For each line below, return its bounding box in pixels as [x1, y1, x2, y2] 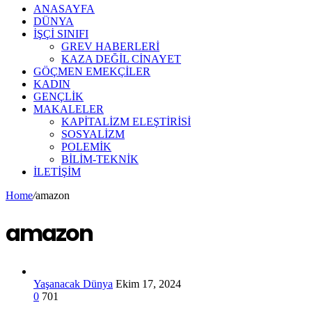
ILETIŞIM [33, 166, 81, 178]
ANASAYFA [33, 3, 95, 15]
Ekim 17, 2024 [116, 277, 181, 290]
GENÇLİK [33, 91, 84, 102]
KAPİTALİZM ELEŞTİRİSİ [61, 116, 191, 127]
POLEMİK [61, 141, 111, 153]
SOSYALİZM [61, 128, 125, 140]
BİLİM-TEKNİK [61, 153, 139, 165]
